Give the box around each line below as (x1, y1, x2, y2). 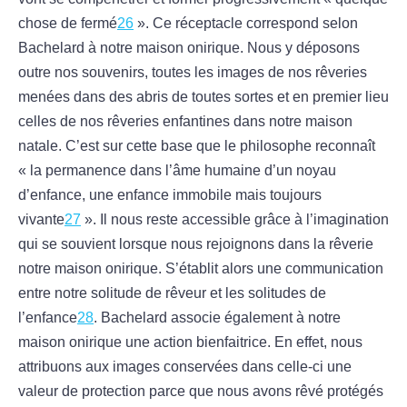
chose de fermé (18, 15, 117, 32)
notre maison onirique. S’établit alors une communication (18, 261, 383, 277)
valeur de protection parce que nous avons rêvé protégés (18, 383, 383, 400)
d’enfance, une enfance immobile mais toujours (18, 187, 322, 203)
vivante (18, 212, 65, 228)
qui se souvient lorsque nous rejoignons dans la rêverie (18, 236, 373, 253)
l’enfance (18, 310, 77, 326)
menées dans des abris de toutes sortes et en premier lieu (18, 89, 389, 105)
